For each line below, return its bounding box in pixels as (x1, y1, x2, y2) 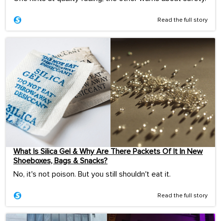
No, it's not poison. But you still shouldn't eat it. (13, 170, 171, 179)
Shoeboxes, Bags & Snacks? (13, 157, 108, 165)
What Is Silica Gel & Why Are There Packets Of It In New (13, 147, 203, 156)
